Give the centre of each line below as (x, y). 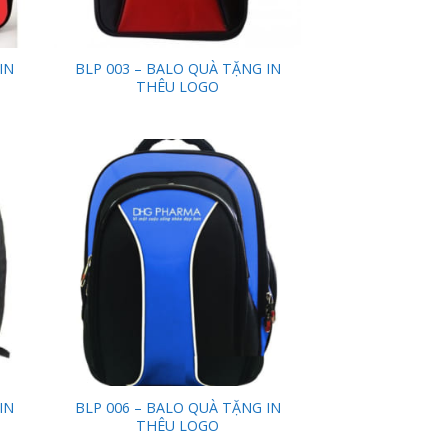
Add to (265, 194)
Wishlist (266, 208)
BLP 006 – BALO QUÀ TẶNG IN (177, 408)
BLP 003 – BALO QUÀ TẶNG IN (177, 69)
